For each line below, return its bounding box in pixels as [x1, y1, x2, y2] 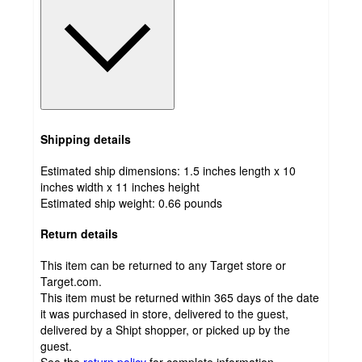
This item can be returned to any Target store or [40, 257, 286, 274]
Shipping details [40, 131, 131, 148]
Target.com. [40, 273, 102, 290]
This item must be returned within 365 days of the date [40, 289, 319, 306]
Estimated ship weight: [40, 194, 158, 211]
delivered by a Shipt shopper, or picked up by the [40, 322, 290, 339]
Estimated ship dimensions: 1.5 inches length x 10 [40, 162, 296, 179]
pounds [184, 194, 222, 211]
